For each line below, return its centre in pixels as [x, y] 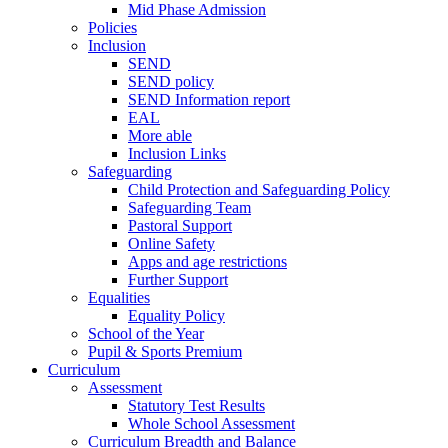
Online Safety [171, 244]
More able [160, 136]
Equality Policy [176, 316]
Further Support [178, 280]
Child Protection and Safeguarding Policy [259, 190]
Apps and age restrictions [207, 262]
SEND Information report [209, 100]
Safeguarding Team [189, 208]
